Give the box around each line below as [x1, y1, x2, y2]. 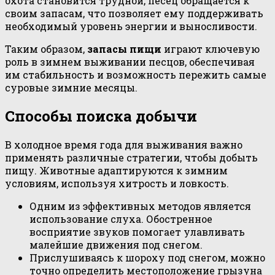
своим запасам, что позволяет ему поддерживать [5, 7, 263, 20]
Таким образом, [5, 42, 87, 56]
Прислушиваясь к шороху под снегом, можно [29, 251, 265, 265]
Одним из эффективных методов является [29, 199, 251, 213]
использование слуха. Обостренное [29, 212, 212, 226]
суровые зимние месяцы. [5, 81, 137, 95]
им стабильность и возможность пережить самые [5, 68, 266, 82]
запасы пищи [87, 42, 161, 56]
